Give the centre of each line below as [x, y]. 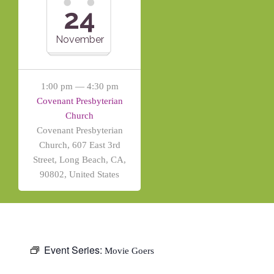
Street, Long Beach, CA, [80, 160]
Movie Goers [129, 251]
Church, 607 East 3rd [80, 145]
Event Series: [74, 250]
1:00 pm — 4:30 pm [80, 86]
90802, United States [80, 174]
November [80, 39]
